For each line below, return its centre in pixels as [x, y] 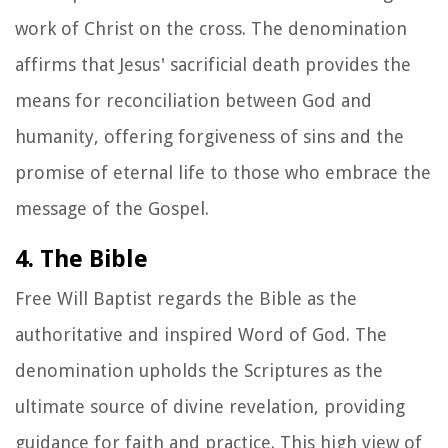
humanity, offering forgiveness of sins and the [209, 136]
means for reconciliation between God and [193, 100]
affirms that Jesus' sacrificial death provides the [213, 64]
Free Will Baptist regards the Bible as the [186, 298]
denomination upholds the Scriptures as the [199, 370]
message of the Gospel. [112, 208]
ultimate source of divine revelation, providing [210, 406]
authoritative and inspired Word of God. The [201, 334]
